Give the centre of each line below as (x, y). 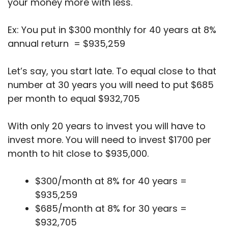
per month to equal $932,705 (74, 99)
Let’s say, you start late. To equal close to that (112, 71)
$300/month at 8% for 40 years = (111, 181)
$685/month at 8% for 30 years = (111, 209)
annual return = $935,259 (66, 44)
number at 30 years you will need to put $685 (111, 85)
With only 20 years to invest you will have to (107, 126)
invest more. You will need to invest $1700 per (109, 140)
